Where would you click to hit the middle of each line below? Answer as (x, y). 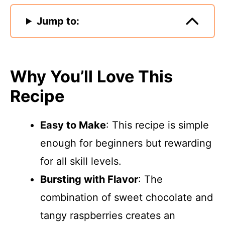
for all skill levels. (81, 161)
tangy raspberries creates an (108, 215)
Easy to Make (73, 125)
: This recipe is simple (157, 125)
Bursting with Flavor (89, 179)
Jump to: (58, 21)
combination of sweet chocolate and (127, 197)
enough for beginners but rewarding (126, 143)
